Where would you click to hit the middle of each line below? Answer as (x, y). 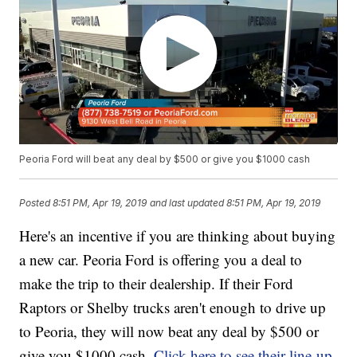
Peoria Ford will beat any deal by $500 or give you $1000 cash (165, 159)
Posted (36, 202)
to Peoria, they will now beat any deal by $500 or (169, 331)
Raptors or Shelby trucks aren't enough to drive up (173, 308)
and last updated (187, 202)
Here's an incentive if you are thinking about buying (178, 236)
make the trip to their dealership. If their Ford (157, 284)
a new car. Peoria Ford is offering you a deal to (161, 260)
